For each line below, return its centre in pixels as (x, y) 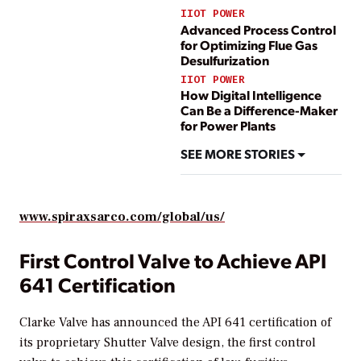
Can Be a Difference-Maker (259, 110)
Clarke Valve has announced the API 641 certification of (175, 323)
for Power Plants (228, 125)
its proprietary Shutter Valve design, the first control (168, 343)
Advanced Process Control (258, 29)
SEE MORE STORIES (239, 153)
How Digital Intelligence (251, 94)
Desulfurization (225, 60)
